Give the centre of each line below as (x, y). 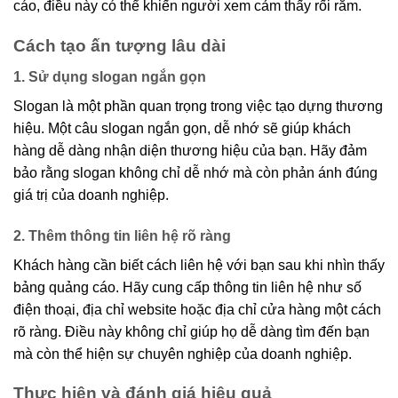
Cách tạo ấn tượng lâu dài (119, 46)
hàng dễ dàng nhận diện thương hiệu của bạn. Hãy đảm (190, 150)
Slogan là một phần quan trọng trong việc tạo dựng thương (198, 106)
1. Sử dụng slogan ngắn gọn (110, 76)
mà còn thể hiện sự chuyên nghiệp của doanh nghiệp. (183, 354)
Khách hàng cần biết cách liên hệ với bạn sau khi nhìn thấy (199, 265)
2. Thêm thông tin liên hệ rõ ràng (122, 235)
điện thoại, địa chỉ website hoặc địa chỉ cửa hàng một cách (197, 309)
